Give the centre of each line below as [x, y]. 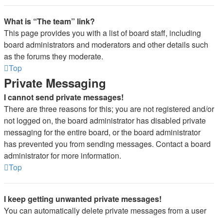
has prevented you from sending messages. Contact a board [107, 144]
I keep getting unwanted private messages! [83, 199]
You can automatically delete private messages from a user [105, 210]
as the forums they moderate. [54, 56]
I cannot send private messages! [64, 97]
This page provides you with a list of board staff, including [102, 33]
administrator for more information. [63, 155]
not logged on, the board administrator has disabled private [105, 120]
